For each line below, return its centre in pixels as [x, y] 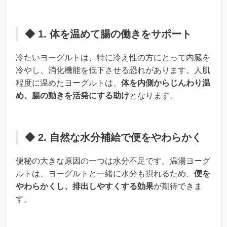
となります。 [154, 95]
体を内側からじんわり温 [166, 83]
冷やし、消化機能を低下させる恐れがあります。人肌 [113, 70]
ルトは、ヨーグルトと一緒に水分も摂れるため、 [105, 173]
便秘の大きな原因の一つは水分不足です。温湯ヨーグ [113, 161]
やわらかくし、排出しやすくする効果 [85, 186]
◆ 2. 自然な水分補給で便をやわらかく [113, 137]
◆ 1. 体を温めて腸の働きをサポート [108, 34]
